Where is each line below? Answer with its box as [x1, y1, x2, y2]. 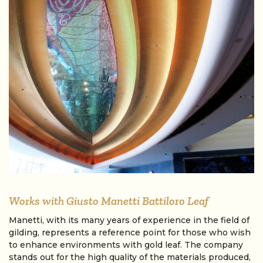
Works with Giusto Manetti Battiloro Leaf [9, 194, 208, 208]
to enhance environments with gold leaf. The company [9, 240, 243, 250]
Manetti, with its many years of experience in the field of [9, 215, 249, 225]
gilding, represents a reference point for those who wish [9, 227, 251, 238]
